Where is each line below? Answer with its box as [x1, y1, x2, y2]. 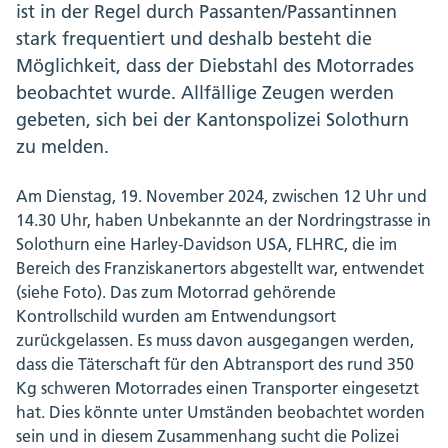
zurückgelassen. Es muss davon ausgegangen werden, [16, 330, 414, 351]
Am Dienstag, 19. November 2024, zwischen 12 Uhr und [16, 186, 427, 207]
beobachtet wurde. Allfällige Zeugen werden [16, 81, 394, 105]
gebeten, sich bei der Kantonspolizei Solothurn [16, 108, 409, 132]
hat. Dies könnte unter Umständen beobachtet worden [16, 402, 425, 423]
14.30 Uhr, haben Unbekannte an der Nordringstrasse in [16, 210, 431, 231]
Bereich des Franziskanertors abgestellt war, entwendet [16, 258, 424, 279]
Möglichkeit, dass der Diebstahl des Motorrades [16, 54, 414, 78]
